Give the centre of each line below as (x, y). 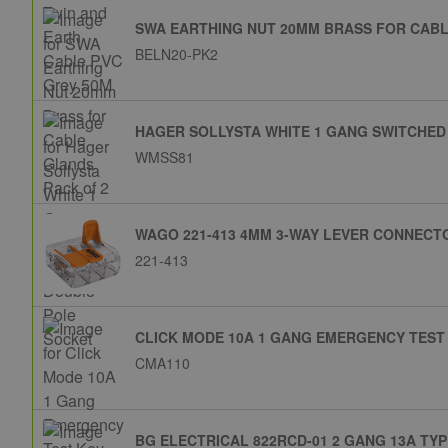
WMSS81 (164, 157)
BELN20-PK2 (176, 54)
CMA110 (162, 363)
